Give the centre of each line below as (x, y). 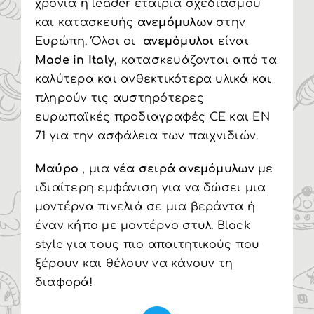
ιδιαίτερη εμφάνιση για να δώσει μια (150, 188)
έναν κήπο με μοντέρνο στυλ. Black (142, 226)
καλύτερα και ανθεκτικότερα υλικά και (153, 79)
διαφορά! (63, 282)
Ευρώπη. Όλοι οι (89, 41)
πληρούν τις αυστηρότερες (119, 98)
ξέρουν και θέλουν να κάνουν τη (134, 264)
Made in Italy (75, 60)
